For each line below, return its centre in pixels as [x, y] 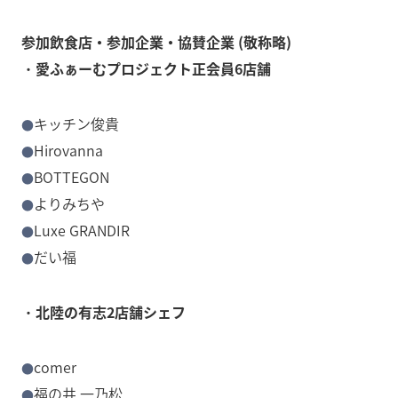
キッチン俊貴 [77, 124]
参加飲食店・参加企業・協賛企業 [128, 42]
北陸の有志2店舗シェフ [111, 312]
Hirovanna [69, 151]
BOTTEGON [72, 177]
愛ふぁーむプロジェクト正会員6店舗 [153, 69]
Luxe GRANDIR [82, 231]
